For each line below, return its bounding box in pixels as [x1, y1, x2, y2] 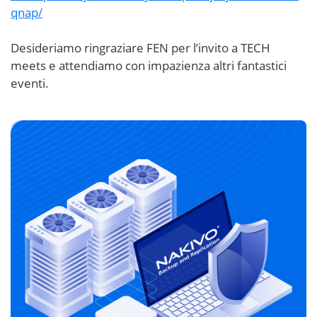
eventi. [11, 74, 49, 91]
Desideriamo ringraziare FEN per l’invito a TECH [11, 39, 270, 56]
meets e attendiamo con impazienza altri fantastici [11, 57, 287, 74]
